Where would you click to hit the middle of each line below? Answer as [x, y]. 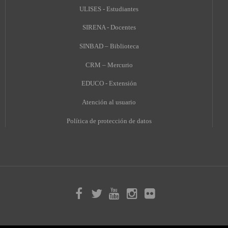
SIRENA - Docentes [109, 27]
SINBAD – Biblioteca [109, 46]
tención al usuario [111, 102]
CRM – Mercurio [109, 65]
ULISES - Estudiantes [109, 9]
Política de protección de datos [109, 121]
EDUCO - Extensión [109, 83]
